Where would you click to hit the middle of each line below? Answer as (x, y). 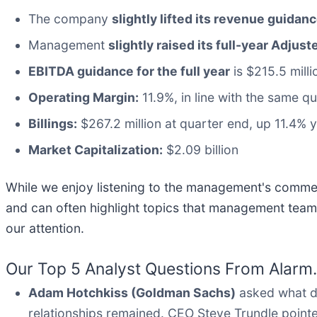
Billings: (53, 123)
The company (70, 18)
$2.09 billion (201, 149)
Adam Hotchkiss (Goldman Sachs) (132, 292)
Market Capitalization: (96, 149)
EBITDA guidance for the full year (129, 71)
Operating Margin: (83, 97)
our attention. (45, 228)
